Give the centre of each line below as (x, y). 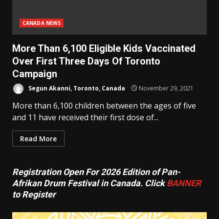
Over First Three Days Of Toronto (86, 61)
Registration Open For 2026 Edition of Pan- (96, 172)
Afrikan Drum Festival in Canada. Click (89, 183)
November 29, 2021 (165, 88)
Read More (38, 139)
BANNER (184, 183)
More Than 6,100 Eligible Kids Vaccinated (104, 49)
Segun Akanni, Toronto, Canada (76, 88)
